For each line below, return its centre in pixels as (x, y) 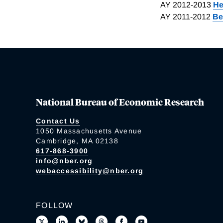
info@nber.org (64, 161)
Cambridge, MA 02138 (77, 141)
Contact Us (58, 121)
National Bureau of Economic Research (120, 102)
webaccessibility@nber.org (90, 171)
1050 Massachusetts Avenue (89, 131)
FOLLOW (55, 206)
